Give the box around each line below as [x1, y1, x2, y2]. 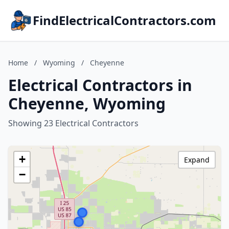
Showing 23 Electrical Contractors [8, 118, 139, 129]
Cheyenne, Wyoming [8, 93, 166, 114]
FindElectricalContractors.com [33, 12, 216, 29]
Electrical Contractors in [8, 75, 192, 96]
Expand [184, 155, 210, 165]
